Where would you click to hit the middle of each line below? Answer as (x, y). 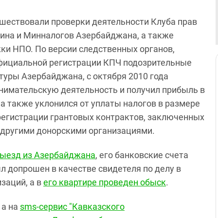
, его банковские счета (142, 155)
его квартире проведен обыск (105, 182)
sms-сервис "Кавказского (72, 206)
